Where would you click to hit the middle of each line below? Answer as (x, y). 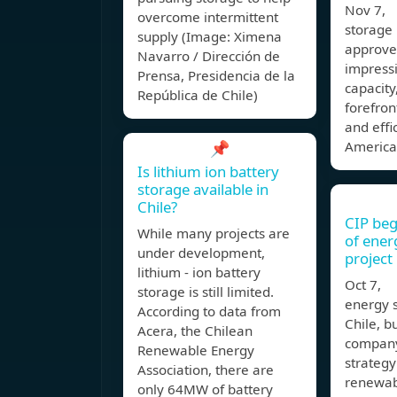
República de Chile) (198, 95)
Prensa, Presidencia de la (216, 76)
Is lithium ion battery (208, 172)
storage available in (203, 190)
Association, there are (206, 370)
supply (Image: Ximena (210, 37)
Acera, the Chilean (195, 331)
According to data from (209, 311)
